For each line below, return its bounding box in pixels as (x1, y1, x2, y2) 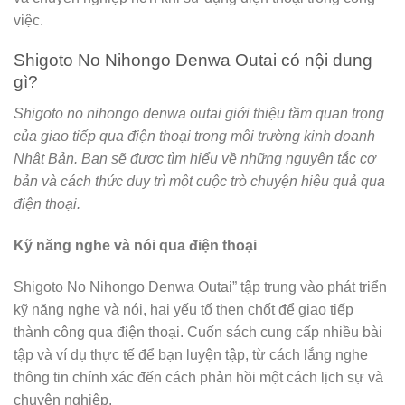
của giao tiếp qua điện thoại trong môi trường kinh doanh (14, 127, 375, 144)
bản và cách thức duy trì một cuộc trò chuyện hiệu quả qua (14, 173, 385, 189)
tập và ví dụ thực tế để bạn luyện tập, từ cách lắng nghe (14, 346, 368, 363)
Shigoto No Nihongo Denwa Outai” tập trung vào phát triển (14, 278, 387, 295)
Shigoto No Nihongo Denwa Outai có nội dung (14, 51, 372, 71)
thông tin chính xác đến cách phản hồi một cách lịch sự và (14, 369, 383, 385)
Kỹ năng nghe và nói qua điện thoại (14, 237, 260, 253)
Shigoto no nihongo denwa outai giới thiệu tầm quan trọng (14, 105, 384, 121)
